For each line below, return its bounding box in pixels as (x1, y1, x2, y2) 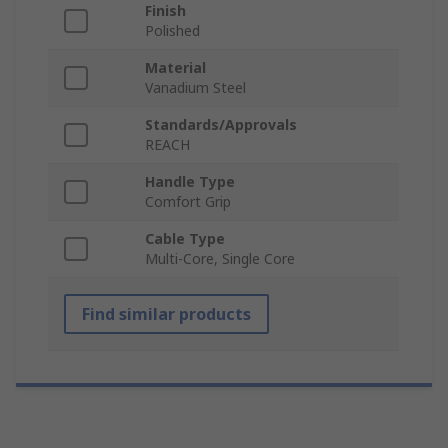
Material (145, 58, 206, 78)
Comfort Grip (145, 192, 231, 212)
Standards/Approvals (145, 115, 297, 135)
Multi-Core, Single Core (145, 249, 295, 269)
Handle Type (145, 172, 235, 192)
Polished (145, 21, 200, 41)
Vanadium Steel (145, 78, 246, 98)
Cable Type (145, 229, 225, 249)
